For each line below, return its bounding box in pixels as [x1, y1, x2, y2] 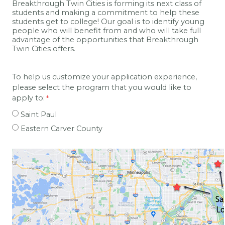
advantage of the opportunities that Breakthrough [12, 35, 198, 44]
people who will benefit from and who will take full [12, 26, 201, 35]
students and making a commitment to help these [12, 8, 199, 17]
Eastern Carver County [21, 124, 102, 134]
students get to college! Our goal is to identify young [12, 17, 204, 26]
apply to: [12, 93, 45, 102]
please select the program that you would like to [12, 82, 191, 92]
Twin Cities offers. [12, 44, 75, 53]
